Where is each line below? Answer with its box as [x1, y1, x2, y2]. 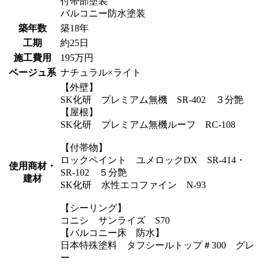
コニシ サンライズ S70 [60, 215, 170, 226]
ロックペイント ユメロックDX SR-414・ [60, 155, 245, 166]
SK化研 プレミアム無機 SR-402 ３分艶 [60, 95, 244, 105]
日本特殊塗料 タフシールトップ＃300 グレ [60, 240, 254, 251]
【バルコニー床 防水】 [60, 228, 164, 238]
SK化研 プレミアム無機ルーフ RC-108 [60, 119, 235, 130]
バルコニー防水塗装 [60, 8, 146, 19]
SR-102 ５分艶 [60, 167, 127, 178]
